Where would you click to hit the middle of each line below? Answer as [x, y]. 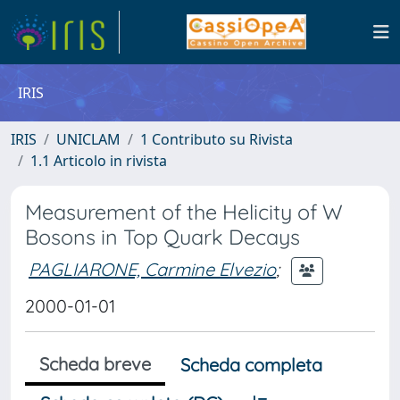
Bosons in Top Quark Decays [162, 237]
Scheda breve [95, 364]
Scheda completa [251, 365]
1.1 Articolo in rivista [99, 161]
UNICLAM [88, 139]
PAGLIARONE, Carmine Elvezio [152, 269]
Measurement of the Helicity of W [184, 212]
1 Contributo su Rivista [217, 139]
